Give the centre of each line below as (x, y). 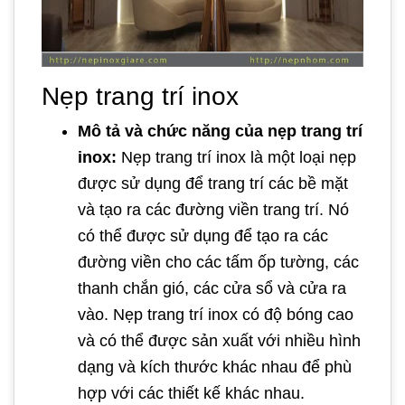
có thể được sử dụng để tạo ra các (203, 235)
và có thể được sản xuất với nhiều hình (219, 340)
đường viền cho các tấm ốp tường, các (218, 262)
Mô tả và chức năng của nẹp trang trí (220, 131)
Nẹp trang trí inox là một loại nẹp (236, 157)
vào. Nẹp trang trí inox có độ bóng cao (216, 314)
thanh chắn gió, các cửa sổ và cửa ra (212, 288)
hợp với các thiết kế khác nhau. (191, 393)
